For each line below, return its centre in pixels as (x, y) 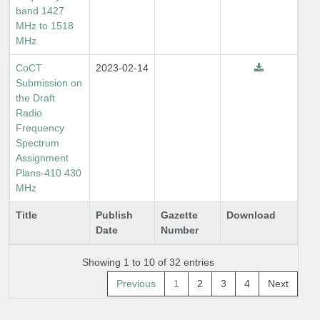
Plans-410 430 (49, 173)
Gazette (179, 215)
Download (251, 215)
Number (180, 230)
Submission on (49, 83)
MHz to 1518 (45, 26)
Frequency (40, 128)
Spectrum (37, 143)
